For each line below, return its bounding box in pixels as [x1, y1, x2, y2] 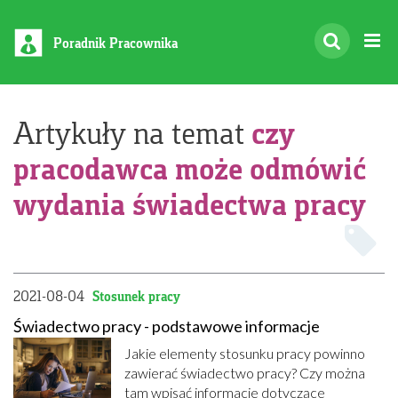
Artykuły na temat [13, 114, 251, 152]
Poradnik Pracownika [53, 35, 178, 52]
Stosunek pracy [92, 288, 180, 305]
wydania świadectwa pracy [13, 184, 366, 224]
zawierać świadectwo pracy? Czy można [124, 364, 365, 381]
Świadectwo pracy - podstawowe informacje [13, 316, 320, 336]
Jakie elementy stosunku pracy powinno [124, 345, 365, 362]
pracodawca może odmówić [13, 148, 366, 188]
